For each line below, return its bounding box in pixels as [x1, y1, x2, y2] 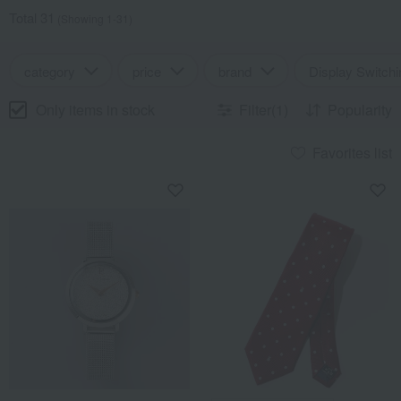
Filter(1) [239, 99, 288, 120]
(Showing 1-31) [55, 11, 132, 26]
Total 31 [9, 8, 55, 27]
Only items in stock [36, 98, 155, 120]
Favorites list [312, 142, 392, 163]
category [24, 62, 75, 81]
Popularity [328, 99, 392, 120]
